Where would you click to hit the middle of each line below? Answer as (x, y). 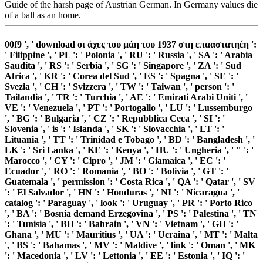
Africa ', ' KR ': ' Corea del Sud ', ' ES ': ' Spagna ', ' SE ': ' (122, 76)
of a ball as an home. (43, 15)
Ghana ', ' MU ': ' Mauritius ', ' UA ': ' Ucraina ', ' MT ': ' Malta (131, 234)
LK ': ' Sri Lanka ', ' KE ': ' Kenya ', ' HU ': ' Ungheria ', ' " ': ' (129, 150)
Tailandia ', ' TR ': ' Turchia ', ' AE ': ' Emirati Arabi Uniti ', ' (126, 97)
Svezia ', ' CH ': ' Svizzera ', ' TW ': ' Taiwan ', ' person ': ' (119, 86)
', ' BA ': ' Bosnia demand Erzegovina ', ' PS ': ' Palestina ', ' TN (131, 213)
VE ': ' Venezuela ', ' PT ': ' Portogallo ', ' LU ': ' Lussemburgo (129, 107)
